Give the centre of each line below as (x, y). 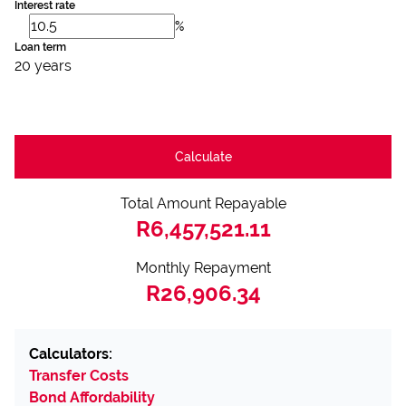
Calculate (203, 156)
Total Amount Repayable (203, 203)
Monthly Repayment (203, 268)
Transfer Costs (79, 376)
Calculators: (71, 354)
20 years (43, 66)
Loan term (40, 47)
